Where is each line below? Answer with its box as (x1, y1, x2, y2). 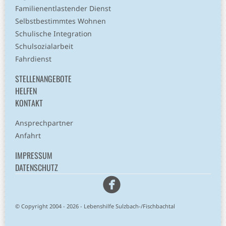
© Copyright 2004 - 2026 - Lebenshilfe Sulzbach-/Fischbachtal (15, 202, 175, 210)
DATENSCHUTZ (15, 161, 58, 174)
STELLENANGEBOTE (15, 73, 72, 85)
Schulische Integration (15, 29, 92, 39)
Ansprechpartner (15, 118, 73, 128)
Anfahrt (15, 131, 41, 141)
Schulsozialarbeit (15, 41, 73, 51)
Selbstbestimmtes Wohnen (15, 16, 106, 26)
